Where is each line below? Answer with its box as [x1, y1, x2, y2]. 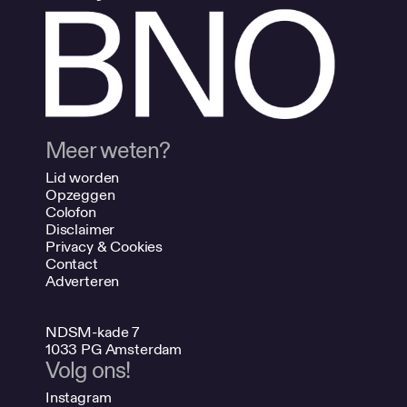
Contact [45, 253, 98, 273]
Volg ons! [45, 357, 131, 385]
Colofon [45, 202, 96, 222]
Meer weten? [45, 136, 171, 165]
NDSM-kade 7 [45, 323, 141, 342]
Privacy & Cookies [45, 236, 164, 256]
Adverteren [45, 271, 120, 291]
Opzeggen [45, 184, 115, 204]
